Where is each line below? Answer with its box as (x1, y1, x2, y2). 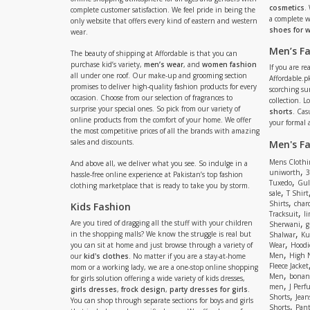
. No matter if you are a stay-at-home (129, 251, 246, 261)
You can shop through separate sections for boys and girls (71, 295, 253, 305)
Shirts (269, 199, 289, 208)
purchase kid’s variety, (71, 60, 144, 69)
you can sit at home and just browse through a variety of (71, 240, 253, 250)
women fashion (202, 60, 257, 69)
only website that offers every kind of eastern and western (71, 16, 257, 26)
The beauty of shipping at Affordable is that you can (71, 48, 237, 58)
